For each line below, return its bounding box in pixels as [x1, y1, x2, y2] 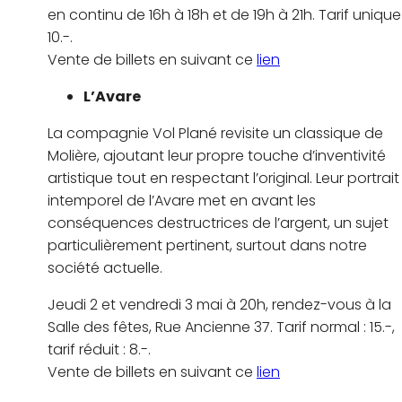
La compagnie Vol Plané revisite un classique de [48, 123, 383, 144]
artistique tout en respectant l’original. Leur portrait [48, 168, 399, 189]
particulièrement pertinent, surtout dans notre [48, 235, 367, 257]
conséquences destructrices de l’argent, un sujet [48, 213, 389, 234]
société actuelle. [48, 258, 162, 279]
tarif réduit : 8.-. [48, 339, 151, 361]
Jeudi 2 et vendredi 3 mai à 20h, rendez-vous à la [48, 294, 391, 316]
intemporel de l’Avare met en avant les [48, 190, 316, 212]
